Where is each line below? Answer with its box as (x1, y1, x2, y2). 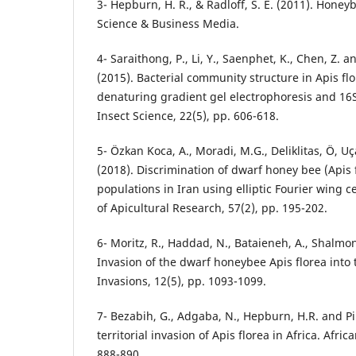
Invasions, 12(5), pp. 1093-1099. (97, 273, 266, 288)
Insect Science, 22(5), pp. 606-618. (97, 107, 279, 123)
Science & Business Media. (97, 15, 239, 31)
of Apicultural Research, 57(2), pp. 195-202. (97, 199, 327, 215)
